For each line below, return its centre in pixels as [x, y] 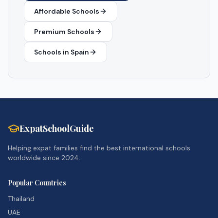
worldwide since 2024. [44, 158]
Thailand [21, 199]
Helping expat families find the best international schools [99, 148]
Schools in [52, 52]
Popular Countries [37, 183]
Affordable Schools [67, 11]
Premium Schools [64, 32]
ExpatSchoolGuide [57, 128]
